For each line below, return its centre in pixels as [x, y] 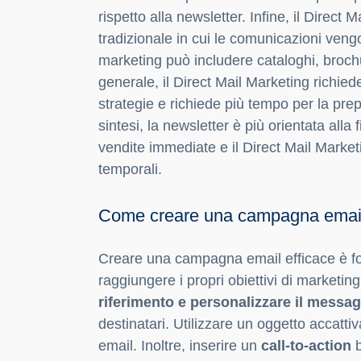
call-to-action [306, 346]
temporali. [130, 170]
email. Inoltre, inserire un [180, 346]
